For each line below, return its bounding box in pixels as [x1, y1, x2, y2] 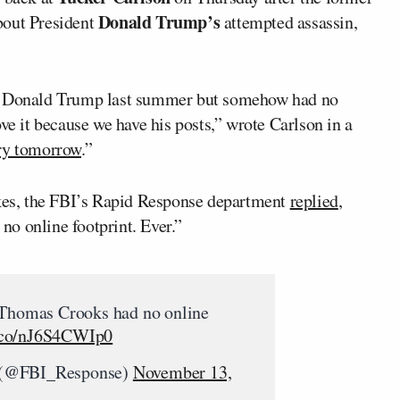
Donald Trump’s [97, 9, 221, 36]
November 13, [132, 360, 232, 385]
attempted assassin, [220, 10, 358, 35]
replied [289, 188, 338, 213]
